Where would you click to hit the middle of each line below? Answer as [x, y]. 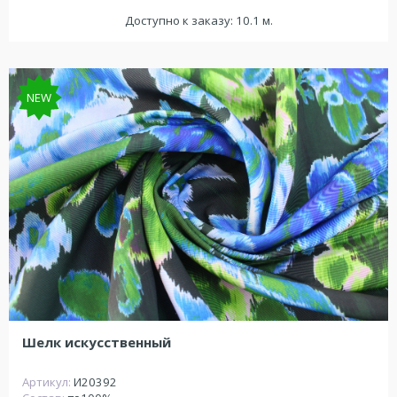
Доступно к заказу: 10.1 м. [198, 20]
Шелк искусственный [97, 343]
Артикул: [48, 382]
